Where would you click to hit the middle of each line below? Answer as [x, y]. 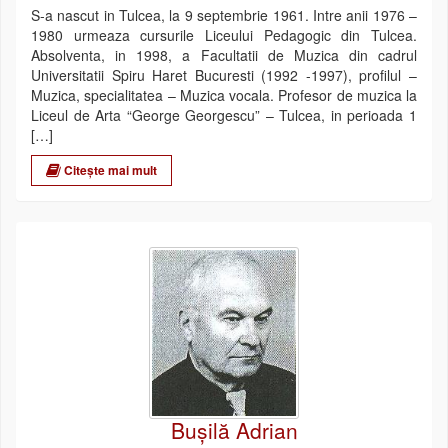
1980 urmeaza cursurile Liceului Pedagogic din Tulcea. [224, 34]
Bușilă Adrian [234, 429]
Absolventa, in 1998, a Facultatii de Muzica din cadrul [224, 54]
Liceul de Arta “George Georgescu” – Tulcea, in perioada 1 [224, 114]
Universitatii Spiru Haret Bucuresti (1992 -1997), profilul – [224, 74]
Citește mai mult [109, 169]
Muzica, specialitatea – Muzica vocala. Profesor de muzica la [224, 94]
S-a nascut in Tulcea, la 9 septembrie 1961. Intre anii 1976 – [224, 14]
